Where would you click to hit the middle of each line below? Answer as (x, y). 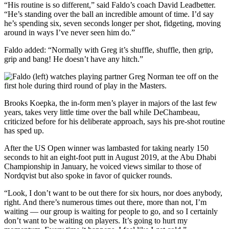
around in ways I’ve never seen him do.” (70, 33)
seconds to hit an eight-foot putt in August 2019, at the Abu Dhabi (110, 157)
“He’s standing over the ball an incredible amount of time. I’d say (109, 14)
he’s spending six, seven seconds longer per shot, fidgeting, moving (112, 24)
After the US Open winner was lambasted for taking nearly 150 (106, 148)
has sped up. (24, 131)
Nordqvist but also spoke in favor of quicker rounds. (88, 176)
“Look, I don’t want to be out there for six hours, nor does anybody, (113, 193)
